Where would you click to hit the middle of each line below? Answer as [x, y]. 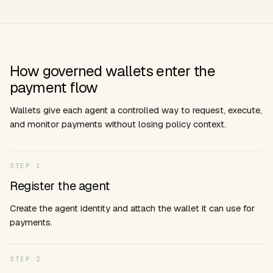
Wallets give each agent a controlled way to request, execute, [136, 110]
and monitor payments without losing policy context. [118, 124]
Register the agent [60, 186]
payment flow [54, 87]
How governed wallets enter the [112, 71]
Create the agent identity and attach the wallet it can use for [132, 208]
